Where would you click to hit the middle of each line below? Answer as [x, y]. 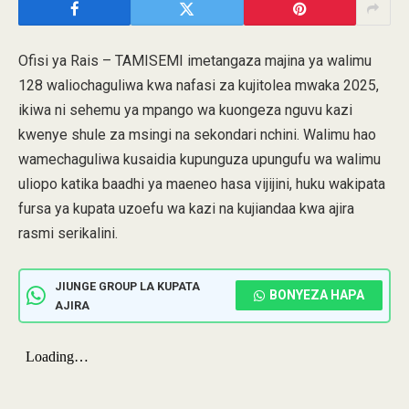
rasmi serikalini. [68, 233]
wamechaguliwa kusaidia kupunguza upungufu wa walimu [199, 159]
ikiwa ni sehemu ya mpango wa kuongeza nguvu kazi [185, 110]
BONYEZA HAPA [317, 295]
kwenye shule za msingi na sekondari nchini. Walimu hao [197, 135]
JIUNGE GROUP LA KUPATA [127, 286]
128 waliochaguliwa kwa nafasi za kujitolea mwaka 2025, [199, 85]
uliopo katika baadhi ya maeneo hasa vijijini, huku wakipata [202, 184]
